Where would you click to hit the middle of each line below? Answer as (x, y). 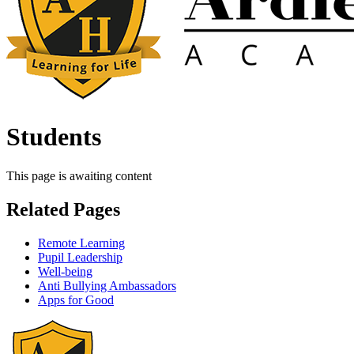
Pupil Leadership (80, 257)
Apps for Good (76, 299)
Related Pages (63, 209)
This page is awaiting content (79, 175)
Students (54, 137)
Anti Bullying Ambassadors (107, 285)
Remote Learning (81, 243)
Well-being (65, 271)
